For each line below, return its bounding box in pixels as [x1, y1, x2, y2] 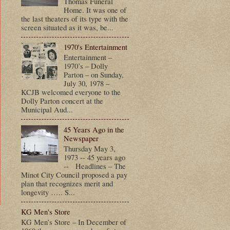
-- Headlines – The [63, 160, 126, 171]
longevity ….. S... [21, 186, 75, 197]
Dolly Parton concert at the [21, 95, 103, 106]
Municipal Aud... [21, 104, 73, 115]
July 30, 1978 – [63, 78, 109, 89]
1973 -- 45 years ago [63, 151, 125, 162]
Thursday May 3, [63, 143, 116, 154]
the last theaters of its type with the [21, 13, 128, 24]
